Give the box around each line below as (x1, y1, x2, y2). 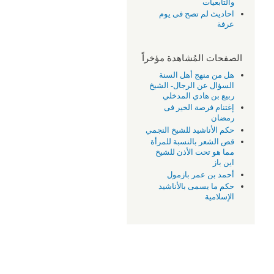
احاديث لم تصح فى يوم (159, 9, 235, 20)
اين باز (213, 157, 235, 168)
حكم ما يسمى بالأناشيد (158, 181, 235, 192)
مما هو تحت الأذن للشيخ (155, 147, 235, 158)
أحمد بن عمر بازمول (167, 169, 235, 180)
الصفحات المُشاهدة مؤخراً (142, 51, 242, 64)
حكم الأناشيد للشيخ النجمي (146, 124, 235, 135)
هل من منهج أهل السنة (159, 69, 235, 80)
